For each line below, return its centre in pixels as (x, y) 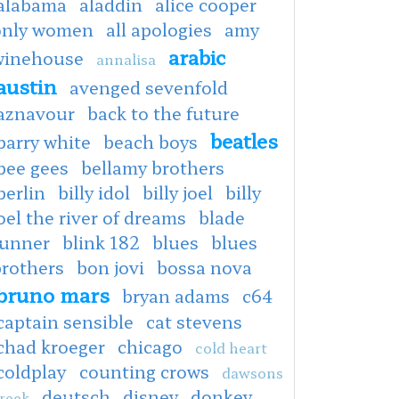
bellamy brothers (153, 167)
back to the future (163, 113)
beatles (244, 139)
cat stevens (194, 321)
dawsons (252, 372)
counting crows (144, 371)
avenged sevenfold (149, 87)
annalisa (126, 58)
